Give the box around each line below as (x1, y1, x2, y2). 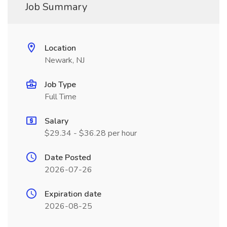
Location (45, 43, 76, 54)
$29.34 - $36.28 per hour (45, 128, 137, 139)
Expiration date (45, 188, 101, 200)
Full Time (45, 91, 77, 102)
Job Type (45, 79, 76, 90)
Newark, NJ (45, 55, 85, 66)
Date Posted (45, 152, 91, 163)
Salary (45, 116, 68, 127)
